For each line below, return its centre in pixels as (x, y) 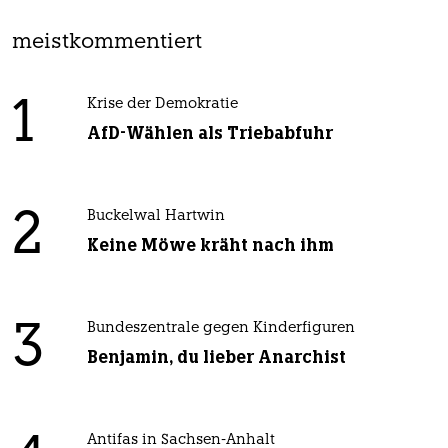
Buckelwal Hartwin (155, 216)
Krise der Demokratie (162, 104)
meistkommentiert (107, 42)
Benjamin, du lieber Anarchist (216, 356)
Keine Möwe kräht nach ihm (210, 244)
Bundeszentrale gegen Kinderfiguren (220, 328)
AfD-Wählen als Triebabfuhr (209, 132)
